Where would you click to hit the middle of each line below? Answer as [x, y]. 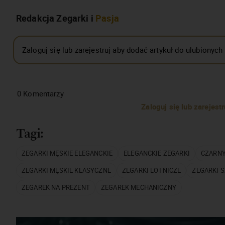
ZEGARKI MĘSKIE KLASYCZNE [66, 171]
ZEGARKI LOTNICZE [151, 171]
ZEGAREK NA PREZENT [56, 188]
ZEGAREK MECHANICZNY [138, 188]
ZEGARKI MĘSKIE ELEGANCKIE [67, 153]
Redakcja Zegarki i [56, 18]
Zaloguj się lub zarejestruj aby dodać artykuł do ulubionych [123, 49]
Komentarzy [43, 93]
